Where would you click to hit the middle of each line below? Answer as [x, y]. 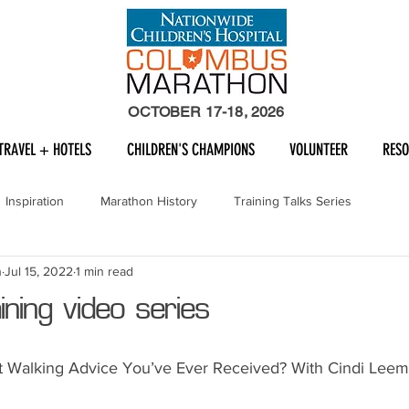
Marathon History [149, 200]
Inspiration [35, 200]
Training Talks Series [293, 200]
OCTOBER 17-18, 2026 [206, 112]
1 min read [105, 271]
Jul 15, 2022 [39, 271]
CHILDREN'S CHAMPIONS [191, 150]
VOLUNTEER [319, 150]
